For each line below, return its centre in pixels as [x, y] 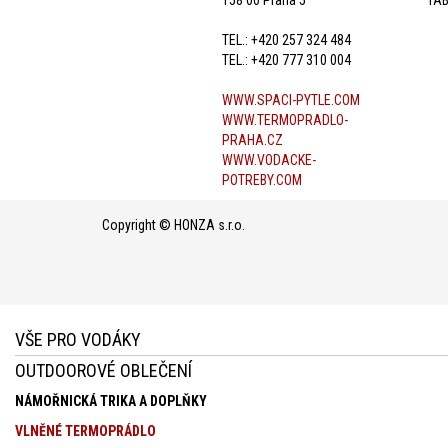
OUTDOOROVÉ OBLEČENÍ [103, 370]
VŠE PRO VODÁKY [78, 339]
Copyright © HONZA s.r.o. [173, 224]
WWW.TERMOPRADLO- [285, 119]
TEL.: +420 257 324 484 [286, 39]
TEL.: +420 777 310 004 [286, 59]
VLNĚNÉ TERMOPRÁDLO [85, 430]
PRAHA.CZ [252, 139]
